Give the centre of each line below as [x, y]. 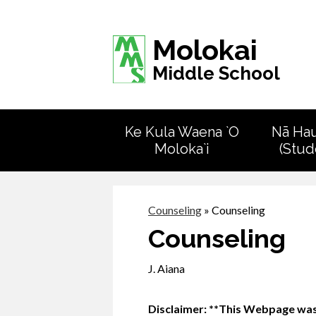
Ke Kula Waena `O [182, 132]
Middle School [216, 73]
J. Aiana [166, 268]
